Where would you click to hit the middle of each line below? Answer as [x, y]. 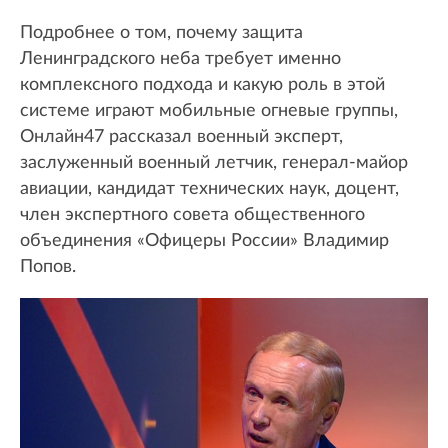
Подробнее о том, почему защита [161, 33]
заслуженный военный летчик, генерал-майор [214, 163]
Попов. [48, 267]
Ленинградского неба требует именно [180, 59]
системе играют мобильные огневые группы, [209, 111]
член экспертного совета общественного [192, 215]
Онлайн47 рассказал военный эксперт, [181, 137]
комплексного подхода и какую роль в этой [202, 85]
